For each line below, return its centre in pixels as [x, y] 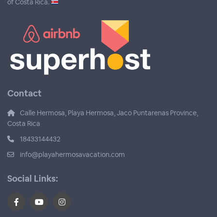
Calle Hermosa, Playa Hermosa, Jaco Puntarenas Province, [109, 113]
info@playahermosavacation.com [73, 155]
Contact [25, 93]
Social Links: [33, 179]
